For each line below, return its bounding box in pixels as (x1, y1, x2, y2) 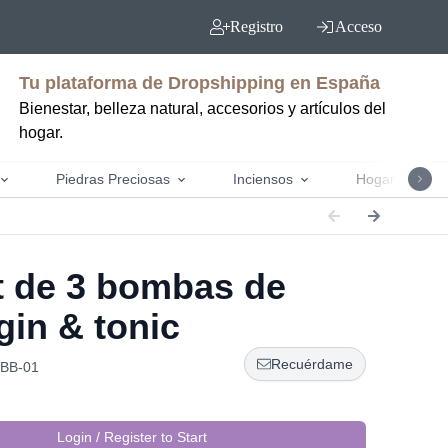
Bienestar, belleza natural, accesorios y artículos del (18, 100, 386, 117)
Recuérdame (270, 356, 353, 372)
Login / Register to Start (56, 429, 207, 445)
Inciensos (232, 171, 293, 187)
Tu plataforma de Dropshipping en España (18, 73, 380, 93)
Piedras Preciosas (55, 171, 170, 187)
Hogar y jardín (355, 171, 446, 187)
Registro (230, 18, 283, 35)
